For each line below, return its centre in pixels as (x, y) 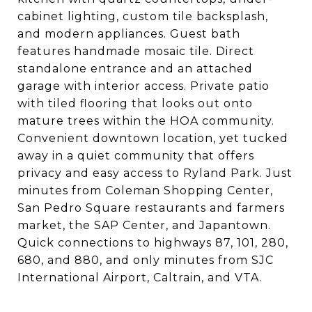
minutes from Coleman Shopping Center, (145, 190)
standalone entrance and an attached (135, 69)
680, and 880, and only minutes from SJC (146, 260)
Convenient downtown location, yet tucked (153, 138)
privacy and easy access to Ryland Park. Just (155, 173)
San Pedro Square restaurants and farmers (151, 208)
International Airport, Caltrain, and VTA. (140, 278)
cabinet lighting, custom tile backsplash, (143, 16)
